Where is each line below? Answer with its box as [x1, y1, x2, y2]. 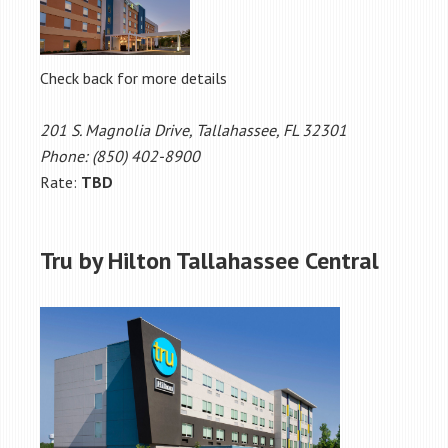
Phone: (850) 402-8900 [40, 145, 200, 166]
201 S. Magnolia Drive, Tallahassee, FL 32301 [40, 119, 347, 140]
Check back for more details [40, 67, 227, 88]
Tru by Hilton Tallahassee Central [40, 244, 379, 276]
